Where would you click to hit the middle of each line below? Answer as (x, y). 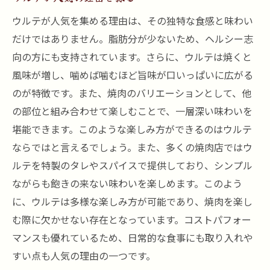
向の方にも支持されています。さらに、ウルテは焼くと (132, 57)
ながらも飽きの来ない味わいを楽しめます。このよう (127, 183)
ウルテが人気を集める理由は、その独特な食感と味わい (133, 20)
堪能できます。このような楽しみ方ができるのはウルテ (132, 129)
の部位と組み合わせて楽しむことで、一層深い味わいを (132, 111)
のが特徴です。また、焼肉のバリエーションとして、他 (132, 93)
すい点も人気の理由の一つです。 (84, 256)
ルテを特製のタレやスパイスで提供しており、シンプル (132, 165)
